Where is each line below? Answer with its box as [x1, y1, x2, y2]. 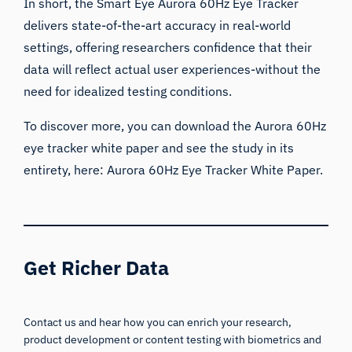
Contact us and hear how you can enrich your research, [24, 314, 292, 329]
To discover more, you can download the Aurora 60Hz [24, 117, 327, 134]
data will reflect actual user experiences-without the [24, 60, 321, 77]
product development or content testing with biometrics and [24, 332, 322, 346]
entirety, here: [24, 161, 108, 178]
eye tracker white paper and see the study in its [24, 139, 295, 156]
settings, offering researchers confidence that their [24, 38, 313, 55]
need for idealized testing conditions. [24, 82, 233, 99]
